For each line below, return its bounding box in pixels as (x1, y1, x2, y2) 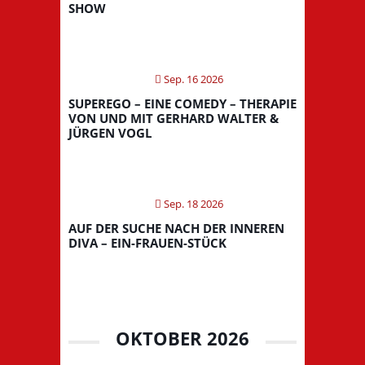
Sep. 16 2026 (161, 71, 223, 86)
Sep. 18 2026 (161, 196, 223, 211)
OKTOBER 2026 (116, 325, 249, 350)
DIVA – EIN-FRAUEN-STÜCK (68, 234, 226, 251)
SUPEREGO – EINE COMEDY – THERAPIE (68, 95, 297, 112)
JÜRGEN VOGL (68, 124, 152, 141)
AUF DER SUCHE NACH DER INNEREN (68, 219, 284, 236)
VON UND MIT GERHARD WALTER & (68, 109, 279, 126)
